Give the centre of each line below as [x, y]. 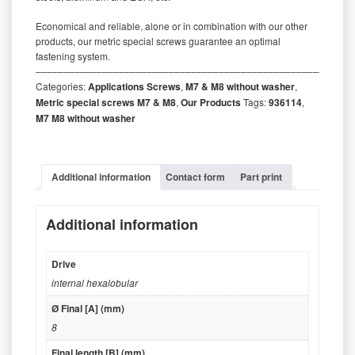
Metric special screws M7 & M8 [106, 102]
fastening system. [73, 55]
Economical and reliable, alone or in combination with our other [172, 25]
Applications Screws [134, 86]
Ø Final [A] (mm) [88, 309]
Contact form [195, 176]
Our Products [211, 102]
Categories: [62, 86]
